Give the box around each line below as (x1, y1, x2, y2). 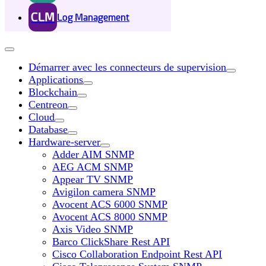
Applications (28, 74, 83, 85)
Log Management (57, 11, 129, 23)
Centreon (28, 99, 68, 110)
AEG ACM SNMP (52, 161, 133, 173)
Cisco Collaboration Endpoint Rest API (52, 248, 222, 260)
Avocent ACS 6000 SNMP (52, 198, 167, 210)
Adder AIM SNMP (52, 148, 134, 160)
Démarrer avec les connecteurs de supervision (28, 61, 226, 73)
